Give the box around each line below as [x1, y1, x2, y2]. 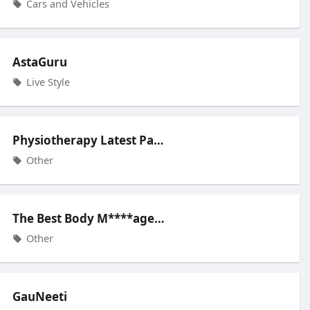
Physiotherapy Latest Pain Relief [153, 132, 164, 148]
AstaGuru [12, 54, 67, 70]
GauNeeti [12, 289, 67, 304]
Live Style [23, 75, 70, 89]
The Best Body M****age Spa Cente [154, 210, 165, 226]
